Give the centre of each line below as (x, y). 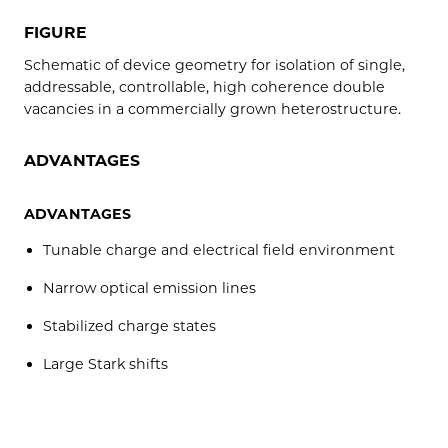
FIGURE (55, 32)
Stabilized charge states (130, 325)
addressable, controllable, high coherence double (204, 86)
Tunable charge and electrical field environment (219, 249)
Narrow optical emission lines (150, 287)
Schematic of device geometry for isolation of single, (214, 64)
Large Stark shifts (106, 363)
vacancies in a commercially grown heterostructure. (212, 108)
